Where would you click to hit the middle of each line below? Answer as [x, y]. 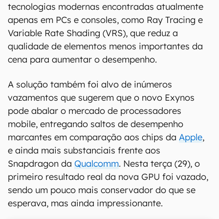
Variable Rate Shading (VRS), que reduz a [93, 33]
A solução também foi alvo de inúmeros [90, 84]
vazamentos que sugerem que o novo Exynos [101, 98]
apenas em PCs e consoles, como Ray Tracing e [105, 20]
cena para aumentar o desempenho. [82, 59]
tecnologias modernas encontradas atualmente [106, 7]
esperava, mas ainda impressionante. [85, 203]
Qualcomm [97, 164]
